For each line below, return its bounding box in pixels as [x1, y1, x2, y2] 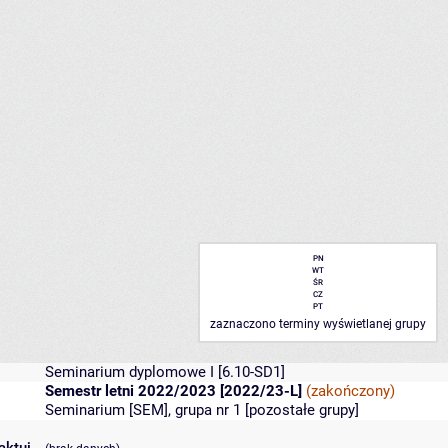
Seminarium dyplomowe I [45, 363, 214, 382]
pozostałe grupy [249, 401, 355, 420]
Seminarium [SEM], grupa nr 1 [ [45, 401, 249, 420]
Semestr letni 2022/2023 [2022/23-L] [45, 382, 302, 401]
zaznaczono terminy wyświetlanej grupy [210, 317, 426, 332]
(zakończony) [306, 382, 395, 401]
